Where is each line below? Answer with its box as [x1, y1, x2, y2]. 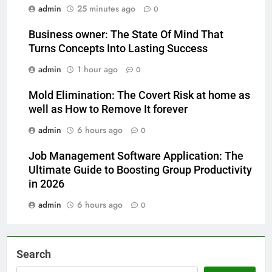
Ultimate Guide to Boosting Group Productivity [29, 164, 252, 177]
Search [16, 248, 51, 261]
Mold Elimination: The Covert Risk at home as [29, 89, 250, 102]
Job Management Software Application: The [29, 150, 243, 163]
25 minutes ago [77, 2, 135, 15]
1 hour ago [77, 63, 118, 76]
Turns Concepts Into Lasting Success [29, 42, 208, 55]
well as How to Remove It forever [29, 103, 188, 116]
